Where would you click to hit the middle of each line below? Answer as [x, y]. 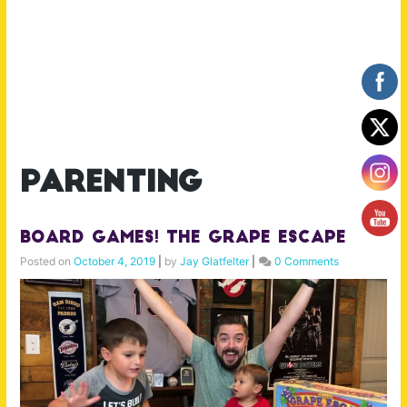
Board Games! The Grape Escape [183, 239]
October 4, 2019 [114, 262]
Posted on [47, 262]
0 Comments [307, 262]
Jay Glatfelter [214, 262]
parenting [111, 185]
